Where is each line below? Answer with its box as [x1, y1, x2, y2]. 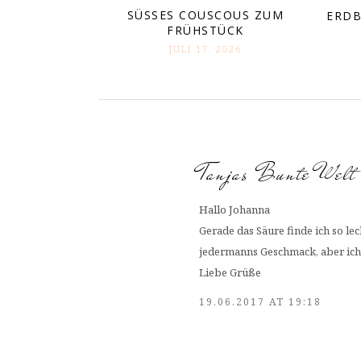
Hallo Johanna [199, 201, 270, 217]
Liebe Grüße [199, 264, 261, 280]
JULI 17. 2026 [168, 43, 243, 56]
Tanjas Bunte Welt [199, 156, 356, 190]
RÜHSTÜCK [167, 23, 236, 39]
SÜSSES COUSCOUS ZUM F [127, 7, 284, 23]
